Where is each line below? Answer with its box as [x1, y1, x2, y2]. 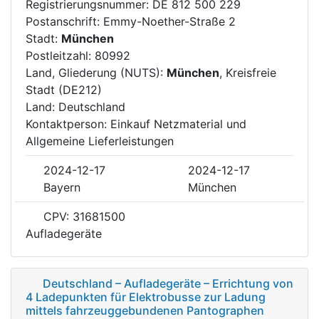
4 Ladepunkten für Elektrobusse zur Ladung [26, 289, 266, 304]
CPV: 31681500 [40, 209, 125, 224]
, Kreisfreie [219, 65, 276, 80]
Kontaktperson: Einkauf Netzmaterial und [26, 116, 246, 131]
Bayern [43, 179, 80, 194]
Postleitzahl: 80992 [26, 48, 130, 63]
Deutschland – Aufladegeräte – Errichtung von [43, 276, 293, 291]
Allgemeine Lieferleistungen [26, 133, 174, 148]
